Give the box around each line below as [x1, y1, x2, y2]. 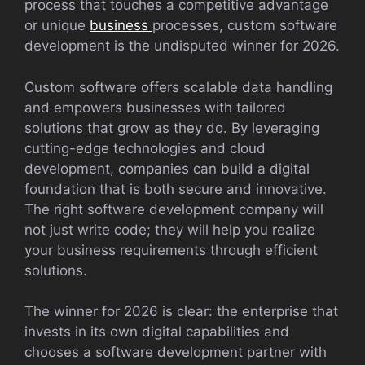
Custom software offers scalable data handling [24, 78, 332, 95]
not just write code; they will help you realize [24, 221, 315, 238]
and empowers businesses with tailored [24, 99, 286, 116]
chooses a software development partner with [24, 344, 327, 360]
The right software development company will [24, 200, 323, 218]
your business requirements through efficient [24, 241, 318, 258]
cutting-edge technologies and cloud [24, 139, 266, 156]
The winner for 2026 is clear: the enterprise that [24, 303, 338, 319]
